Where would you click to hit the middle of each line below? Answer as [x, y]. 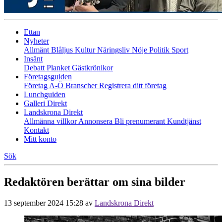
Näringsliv [114, 50]
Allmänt [37, 50]
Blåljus [63, 50]
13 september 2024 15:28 [44, 203]
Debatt [35, 68]
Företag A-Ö [45, 85]
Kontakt [36, 130]
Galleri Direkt [45, 103]
